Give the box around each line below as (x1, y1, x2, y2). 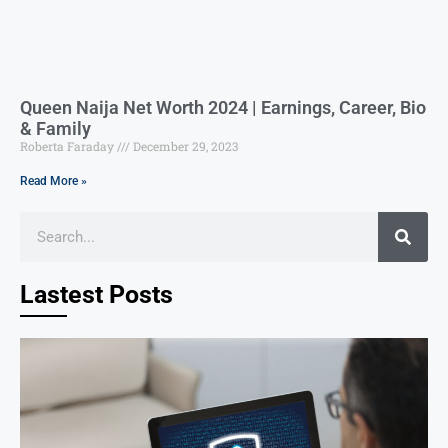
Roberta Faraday (20, 137, 117, 154)
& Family (20, 117, 91, 139)
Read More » (20, 173, 87, 188)
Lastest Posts (20, 279, 173, 309)
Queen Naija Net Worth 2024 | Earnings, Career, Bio (20, 96, 426, 118)
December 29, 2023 (130, 137, 238, 154)
